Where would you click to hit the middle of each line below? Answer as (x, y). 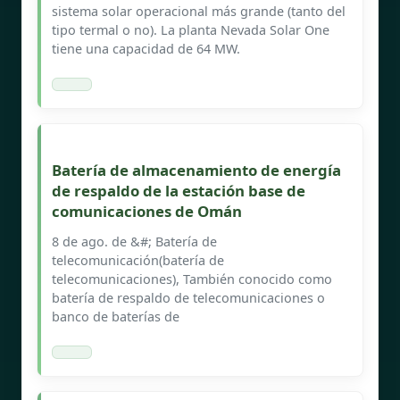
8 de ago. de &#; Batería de (134, 241)
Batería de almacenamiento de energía (196, 170)
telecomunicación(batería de (138, 260)
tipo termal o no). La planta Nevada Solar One (191, 29)
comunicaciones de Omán (147, 211)
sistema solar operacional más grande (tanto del (199, 11)
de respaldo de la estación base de (179, 190)
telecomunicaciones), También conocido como (192, 279)
